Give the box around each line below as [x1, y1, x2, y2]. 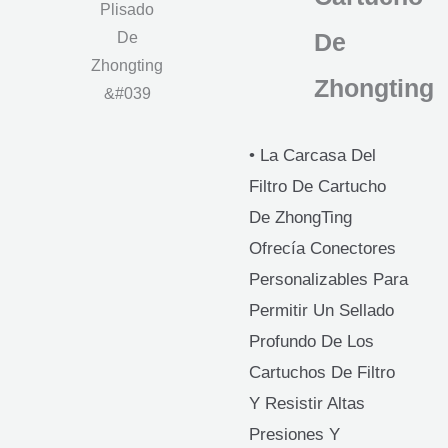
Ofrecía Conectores [249, 238, 396, 258]
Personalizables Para [249, 269, 408, 289]
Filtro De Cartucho [249, 176, 386, 196]
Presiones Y [249, 424, 340, 444]
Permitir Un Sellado [249, 300, 394, 320]
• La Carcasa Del [249, 145, 376, 165]
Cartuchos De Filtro [249, 362, 395, 382]
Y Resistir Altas [249, 393, 365, 413]
